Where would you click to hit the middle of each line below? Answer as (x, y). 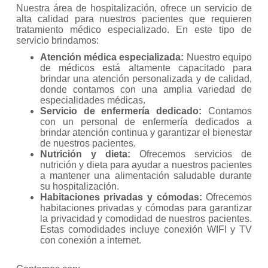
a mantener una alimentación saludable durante (146, 175)
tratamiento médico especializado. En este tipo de (134, 29)
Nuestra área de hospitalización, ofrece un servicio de (134, 8)
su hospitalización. (79, 186)
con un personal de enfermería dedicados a (146, 121)
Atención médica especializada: (112, 57)
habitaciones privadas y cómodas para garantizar (146, 208)
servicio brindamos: (57, 40)
